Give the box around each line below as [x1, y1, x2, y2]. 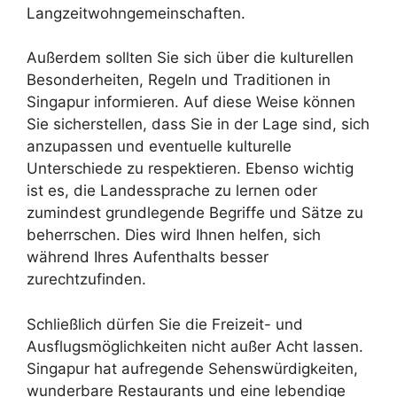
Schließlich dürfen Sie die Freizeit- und [27, 315, 303, 333]
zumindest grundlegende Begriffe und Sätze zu [27, 204, 363, 222]
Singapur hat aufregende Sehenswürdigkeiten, [27, 359, 358, 378]
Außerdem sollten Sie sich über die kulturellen [27, 49, 354, 66]
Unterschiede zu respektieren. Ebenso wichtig [27, 160, 354, 177]
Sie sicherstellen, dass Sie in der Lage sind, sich [27, 115, 370, 133]
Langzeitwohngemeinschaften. [27, 4, 245, 22]
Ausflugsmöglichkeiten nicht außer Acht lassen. [27, 337, 363, 355]
